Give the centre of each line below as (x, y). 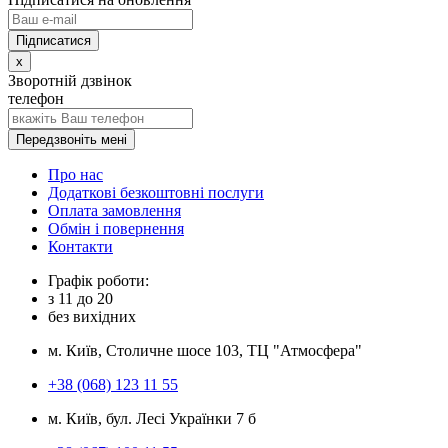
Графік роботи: (98, 280)
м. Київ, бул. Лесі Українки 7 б (152, 418)
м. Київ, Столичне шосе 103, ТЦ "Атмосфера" (205, 350)
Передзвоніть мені (71, 139)
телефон (36, 98)
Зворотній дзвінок (70, 80)
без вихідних (92, 316)
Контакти (80, 246)
